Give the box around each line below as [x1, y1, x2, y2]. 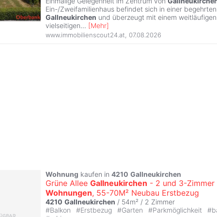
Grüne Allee [46, 178, 90, 188]
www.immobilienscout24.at [46, 31, 125, 39]
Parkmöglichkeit [153, 205, 204, 214]
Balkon [50, 205, 73, 214]
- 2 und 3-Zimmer [147, 178, 215, 188]
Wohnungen [46, 187, 92, 198]
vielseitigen [46, 21, 80, 30]
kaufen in [78, 170, 111, 178]
